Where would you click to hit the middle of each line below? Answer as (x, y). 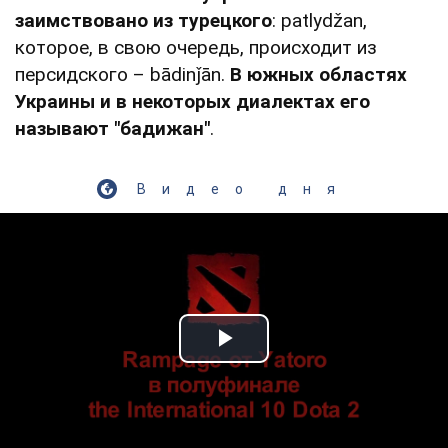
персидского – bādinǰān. (122, 74)
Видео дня (244, 188)
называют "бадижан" (112, 128)
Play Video (296, 361)
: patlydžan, (319, 20)
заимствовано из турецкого (143, 20)
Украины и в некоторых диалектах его (192, 101)
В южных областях (318, 74)
